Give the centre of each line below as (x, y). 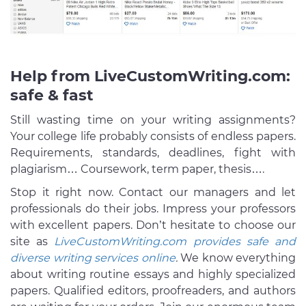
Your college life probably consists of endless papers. (153, 137)
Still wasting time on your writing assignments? (153, 120)
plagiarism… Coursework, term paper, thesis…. (137, 169)
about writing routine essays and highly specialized (153, 275)
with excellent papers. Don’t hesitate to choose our (153, 225)
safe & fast (52, 96)
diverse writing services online (93, 258)
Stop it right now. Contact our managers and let (153, 193)
